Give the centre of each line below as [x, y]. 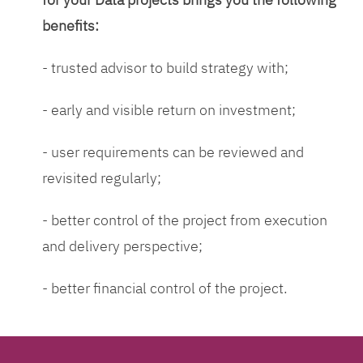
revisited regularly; [101, 178]
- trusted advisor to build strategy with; [165, 68]
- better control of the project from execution [184, 220]
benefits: [70, 26]
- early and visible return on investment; [169, 110]
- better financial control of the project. [164, 288]
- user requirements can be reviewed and [173, 152]
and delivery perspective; [122, 246]
